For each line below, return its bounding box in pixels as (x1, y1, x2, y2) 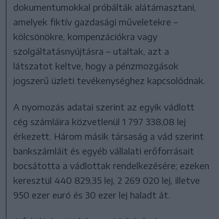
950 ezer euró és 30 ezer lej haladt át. (13, 189, 171, 200)
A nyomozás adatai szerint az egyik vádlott (13, 101, 195, 112)
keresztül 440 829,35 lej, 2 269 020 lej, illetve (13, 174, 200, 186)
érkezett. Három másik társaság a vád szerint (13, 130, 204, 142)
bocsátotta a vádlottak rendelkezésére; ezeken (13, 159, 210, 171)
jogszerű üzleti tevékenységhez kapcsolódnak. (13, 74, 206, 86)
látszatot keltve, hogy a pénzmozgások (13, 60, 179, 71)
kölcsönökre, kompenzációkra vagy (13, 30, 158, 42)
